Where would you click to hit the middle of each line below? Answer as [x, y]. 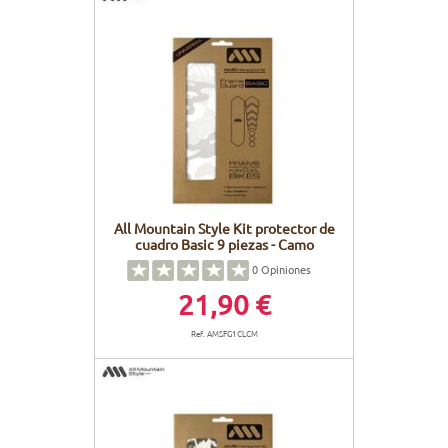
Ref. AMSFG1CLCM [224, 333]
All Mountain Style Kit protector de [224, 228]
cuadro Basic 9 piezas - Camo [224, 244]
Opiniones [284, 268]
